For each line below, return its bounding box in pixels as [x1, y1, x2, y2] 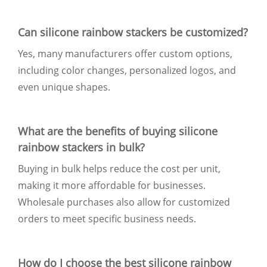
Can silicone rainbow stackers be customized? [18, 24, 248, 39]
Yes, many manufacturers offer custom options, [18, 46, 232, 60]
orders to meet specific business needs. [18, 212, 196, 225]
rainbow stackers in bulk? [18, 139, 145, 154]
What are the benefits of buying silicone [18, 123, 218, 138]
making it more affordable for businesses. [18, 178, 206, 192]
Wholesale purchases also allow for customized [18, 195, 230, 209]
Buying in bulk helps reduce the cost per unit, [18, 162, 221, 175]
